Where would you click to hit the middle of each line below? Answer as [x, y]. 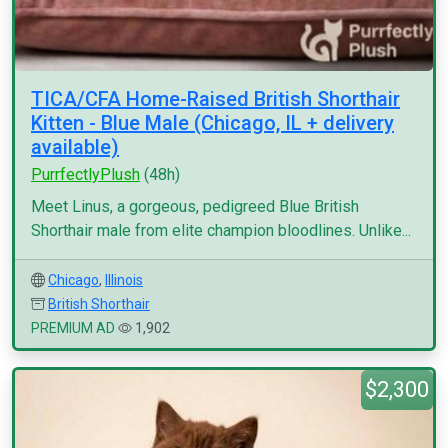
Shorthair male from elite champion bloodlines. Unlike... [221, 230]
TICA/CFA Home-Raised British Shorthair [215, 99]
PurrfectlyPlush [85, 174]
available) [75, 147]
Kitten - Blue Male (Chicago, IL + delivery [212, 123]
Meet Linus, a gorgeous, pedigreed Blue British [195, 206]
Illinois [124, 280]
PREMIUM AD [73, 328]
